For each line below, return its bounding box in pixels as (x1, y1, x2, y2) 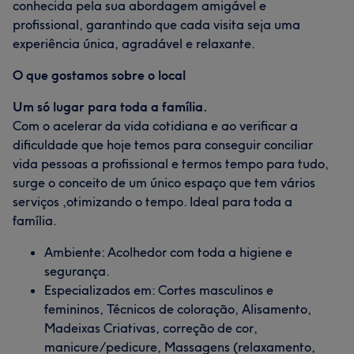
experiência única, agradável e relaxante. (13, 36, 255, 51)
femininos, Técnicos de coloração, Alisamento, (44, 301, 311, 317)
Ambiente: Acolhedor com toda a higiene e (44, 244, 292, 260)
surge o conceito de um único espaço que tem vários (13, 175, 315, 190)
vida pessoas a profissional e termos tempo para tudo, (13, 156, 329, 171)
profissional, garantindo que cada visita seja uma (13, 17, 300, 32)
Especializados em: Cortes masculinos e (44, 282, 273, 298)
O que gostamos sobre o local (13, 67, 186, 83)
